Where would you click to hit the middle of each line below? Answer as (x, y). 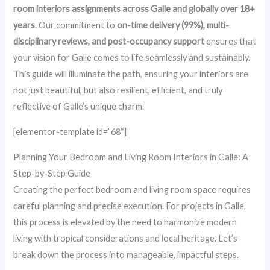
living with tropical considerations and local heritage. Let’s (126, 238)
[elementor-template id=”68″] (70, 132)
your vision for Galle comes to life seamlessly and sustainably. (132, 58)
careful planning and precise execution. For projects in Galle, (130, 206)
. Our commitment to (76, 25)
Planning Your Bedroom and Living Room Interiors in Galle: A (131, 157)
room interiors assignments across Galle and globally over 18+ (134, 9)
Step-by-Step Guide (52, 173)
